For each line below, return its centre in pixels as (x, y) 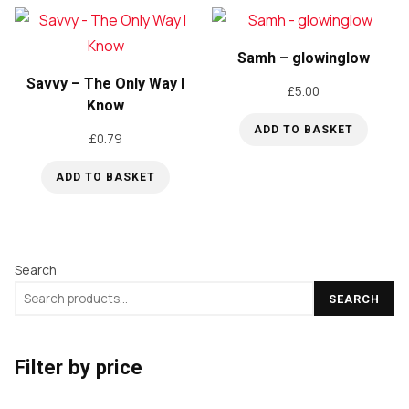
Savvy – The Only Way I (106, 84)
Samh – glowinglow (303, 58)
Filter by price (79, 367)
